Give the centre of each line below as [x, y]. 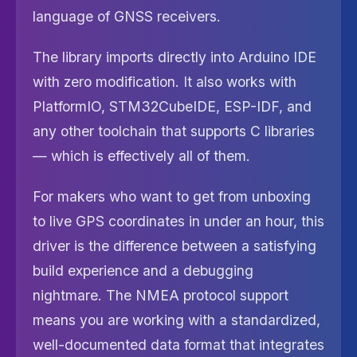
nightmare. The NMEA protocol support [161, 295]
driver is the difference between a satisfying [175, 246]
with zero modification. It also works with [165, 82]
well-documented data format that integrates [178, 345]
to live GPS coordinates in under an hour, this [178, 221]
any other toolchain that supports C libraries [174, 131]
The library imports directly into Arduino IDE [175, 57]
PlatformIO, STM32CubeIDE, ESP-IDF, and [172, 106]
